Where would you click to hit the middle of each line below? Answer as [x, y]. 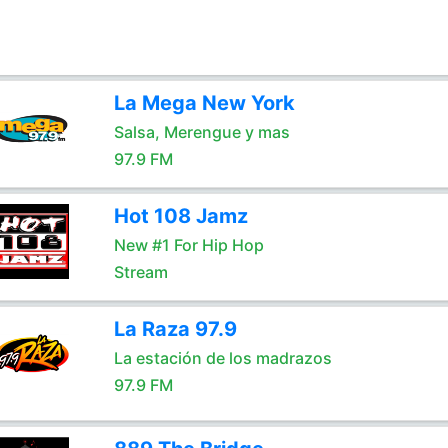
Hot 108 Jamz [180, 216]
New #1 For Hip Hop [188, 245]
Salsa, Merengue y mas [201, 132]
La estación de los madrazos [222, 358]
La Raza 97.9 [175, 329]
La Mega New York [204, 103]
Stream [140, 272]
